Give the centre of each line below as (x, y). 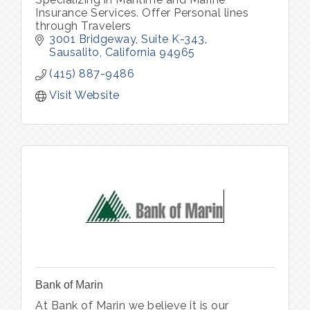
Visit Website (84, 95)
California (130, 52)
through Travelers (83, 26)
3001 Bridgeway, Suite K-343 (127, 39)
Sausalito (74, 52)
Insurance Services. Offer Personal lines (142, 12)
